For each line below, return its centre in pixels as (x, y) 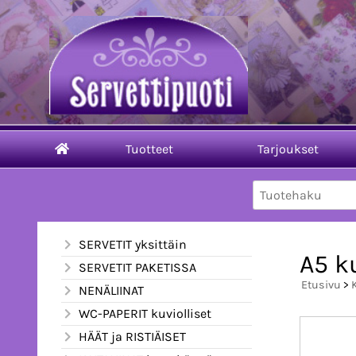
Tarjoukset (288, 149)
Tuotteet (149, 149)
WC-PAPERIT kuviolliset (145, 313)
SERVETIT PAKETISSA (137, 267)
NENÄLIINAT (111, 290)
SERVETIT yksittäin (133, 244)
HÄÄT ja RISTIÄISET (132, 336)
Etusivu (321, 285)
